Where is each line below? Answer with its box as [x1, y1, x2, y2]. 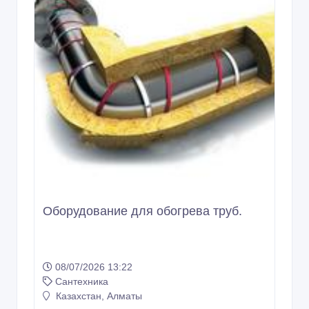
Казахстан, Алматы [53, 290, 142, 302]
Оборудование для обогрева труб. [43, 204, 242, 219]
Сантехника [55, 276, 108, 288]
